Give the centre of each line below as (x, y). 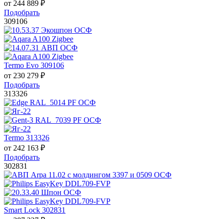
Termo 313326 (27, 138)
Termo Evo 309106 (34, 66)
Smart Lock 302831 (35, 210)
